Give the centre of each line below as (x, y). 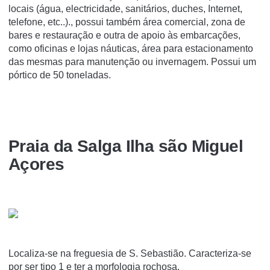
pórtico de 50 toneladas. (60, 75)
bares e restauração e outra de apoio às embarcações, (124, 35)
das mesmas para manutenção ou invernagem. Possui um (132, 61)
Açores (36, 165)
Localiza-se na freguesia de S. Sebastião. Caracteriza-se (130, 254)
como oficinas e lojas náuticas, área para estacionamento (131, 48)
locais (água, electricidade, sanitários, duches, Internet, (125, 8)
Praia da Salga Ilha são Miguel (126, 146)
